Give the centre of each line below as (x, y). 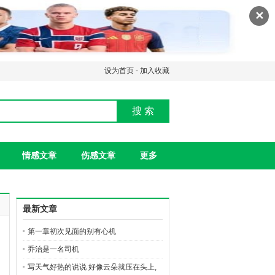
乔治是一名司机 (53, 249)
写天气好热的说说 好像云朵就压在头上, (92, 267)
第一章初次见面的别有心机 (72, 231)
